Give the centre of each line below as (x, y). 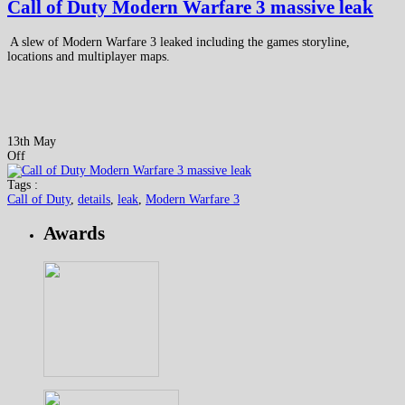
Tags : (23, 184)
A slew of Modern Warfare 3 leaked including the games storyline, (179, 42)
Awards (74, 234)
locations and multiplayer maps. (89, 56)
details (94, 199)
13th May (32, 141)
